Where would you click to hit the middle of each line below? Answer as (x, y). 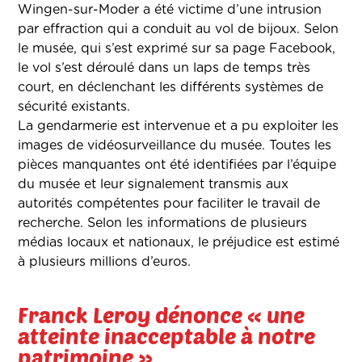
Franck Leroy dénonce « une (162, 315)
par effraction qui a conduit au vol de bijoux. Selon (179, 29)
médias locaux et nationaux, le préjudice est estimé (179, 243)
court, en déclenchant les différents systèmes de (171, 88)
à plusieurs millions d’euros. (105, 262)
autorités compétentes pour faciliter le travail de (169, 204)
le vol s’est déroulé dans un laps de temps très (164, 68)
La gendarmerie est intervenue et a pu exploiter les (179, 126)
